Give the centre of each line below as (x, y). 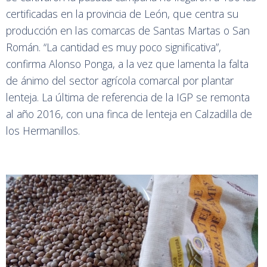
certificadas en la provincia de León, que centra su (122, 13)
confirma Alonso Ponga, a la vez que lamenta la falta (127, 63)
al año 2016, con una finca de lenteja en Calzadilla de (129, 114)
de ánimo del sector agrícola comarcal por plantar (120, 80)
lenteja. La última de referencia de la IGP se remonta (128, 97)
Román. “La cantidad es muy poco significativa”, (114, 47)
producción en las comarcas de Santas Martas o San (128, 30)
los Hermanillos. (47, 130)
